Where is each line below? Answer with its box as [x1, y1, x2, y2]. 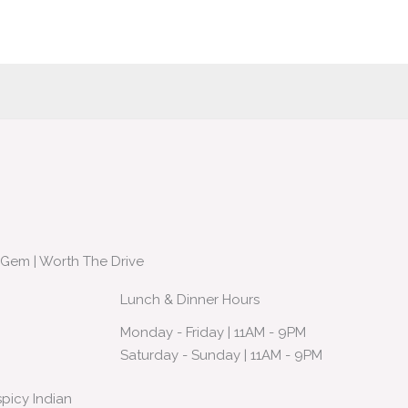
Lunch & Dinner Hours [120, 291, 260, 308]
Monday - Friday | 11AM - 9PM [120, 323, 306, 341]
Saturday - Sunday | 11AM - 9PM [120, 346, 322, 363]
